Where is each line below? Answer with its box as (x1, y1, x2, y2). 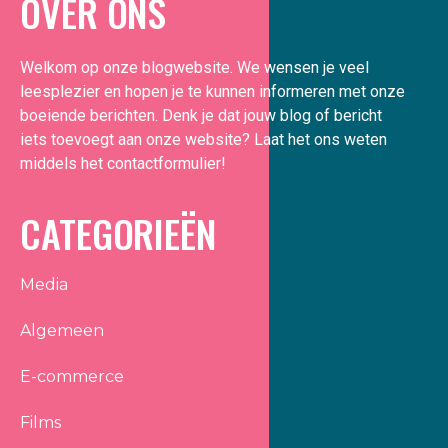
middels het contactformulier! (20, 153, 230, 173)
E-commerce (20, 366, 124, 386)
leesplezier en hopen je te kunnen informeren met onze (20, 81, 405, 101)
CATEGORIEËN (20, 204, 216, 261)
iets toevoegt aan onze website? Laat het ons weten (20, 129, 387, 149)
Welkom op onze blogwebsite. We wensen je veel (20, 57, 369, 77)
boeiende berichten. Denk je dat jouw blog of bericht (20, 105, 382, 125)
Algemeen (20, 320, 104, 340)
